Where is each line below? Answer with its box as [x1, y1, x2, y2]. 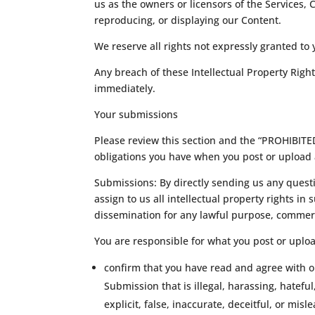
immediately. [94, 81, 156, 95]
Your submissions [94, 107, 179, 121]
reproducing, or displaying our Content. [94, 13, 282, 27]
